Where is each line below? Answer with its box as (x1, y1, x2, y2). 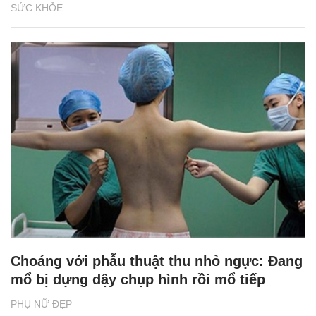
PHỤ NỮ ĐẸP (11, 298, 72, 310)
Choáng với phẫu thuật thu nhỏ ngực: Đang (11, 253, 303, 269)
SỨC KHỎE (11, 1, 63, 13)
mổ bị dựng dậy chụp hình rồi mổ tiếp (11, 272, 265, 288)
